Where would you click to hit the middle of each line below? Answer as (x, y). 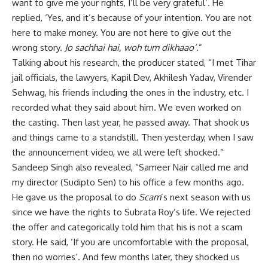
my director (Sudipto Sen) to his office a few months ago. (128, 182)
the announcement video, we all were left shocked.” (118, 153)
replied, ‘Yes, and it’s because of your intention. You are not (132, 18)
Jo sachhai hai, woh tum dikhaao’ (130, 48)
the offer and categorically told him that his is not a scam (127, 227)
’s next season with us (206, 197)
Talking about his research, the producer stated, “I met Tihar (134, 63)
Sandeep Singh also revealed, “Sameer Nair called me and (130, 167)
